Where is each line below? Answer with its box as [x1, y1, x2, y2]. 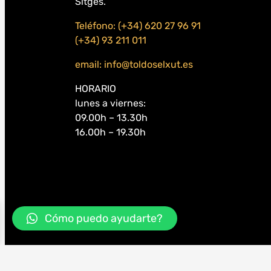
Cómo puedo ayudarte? [45, 211, 163, 225]
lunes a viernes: [75, 97, 146, 109]
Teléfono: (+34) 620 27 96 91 [75, 20, 201, 32]
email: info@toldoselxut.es [75, 59, 193, 71]
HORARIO [75, 83, 116, 95]
